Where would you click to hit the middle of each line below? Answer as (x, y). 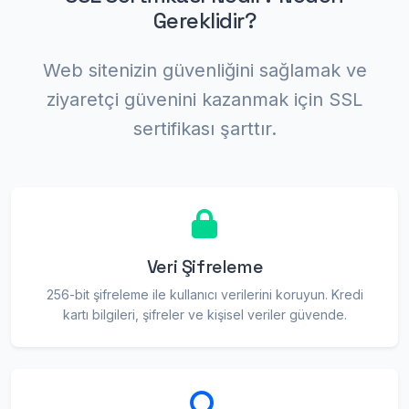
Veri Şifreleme (204, 267)
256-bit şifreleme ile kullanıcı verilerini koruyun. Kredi (204, 294)
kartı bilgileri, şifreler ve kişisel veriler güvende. (204, 315)
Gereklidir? (204, 21)
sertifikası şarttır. (204, 129)
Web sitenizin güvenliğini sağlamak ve (204, 70)
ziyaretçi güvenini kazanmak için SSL (204, 100)
